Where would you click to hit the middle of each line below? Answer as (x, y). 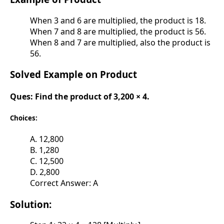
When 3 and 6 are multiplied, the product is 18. (118, 20)
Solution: (31, 204)
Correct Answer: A (64, 183)
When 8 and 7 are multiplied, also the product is (120, 42)
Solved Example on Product (73, 74)
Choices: (24, 118)
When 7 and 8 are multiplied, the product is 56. (118, 31)
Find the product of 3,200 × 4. (92, 97)
